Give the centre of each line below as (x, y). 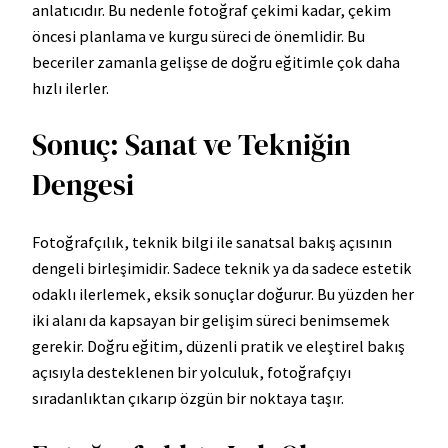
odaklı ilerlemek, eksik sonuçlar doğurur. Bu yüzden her (223, 294)
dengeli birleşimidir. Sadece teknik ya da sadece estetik (222, 268)
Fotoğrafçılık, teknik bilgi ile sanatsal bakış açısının (212, 242)
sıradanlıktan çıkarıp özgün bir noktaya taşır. (188, 398)
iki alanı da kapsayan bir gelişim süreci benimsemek (211, 320)
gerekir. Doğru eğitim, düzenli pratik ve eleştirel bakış (218, 346)
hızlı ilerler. (70, 87)
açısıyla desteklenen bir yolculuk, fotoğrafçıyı (191, 372)
